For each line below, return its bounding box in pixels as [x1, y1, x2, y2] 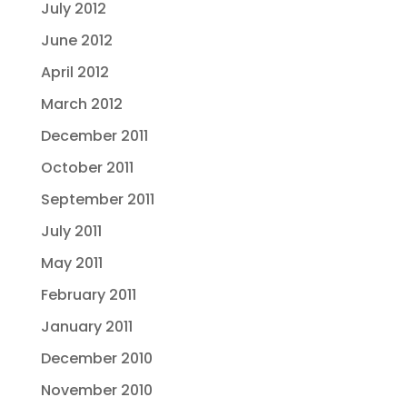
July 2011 [40, 221, 102, 242]
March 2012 [40, 94, 123, 114]
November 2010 [40, 380, 153, 401]
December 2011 [40, 125, 148, 146]
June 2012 [40, 30, 113, 51]
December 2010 [40, 348, 153, 369]
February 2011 [40, 284, 136, 305]
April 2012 [40, 62, 109, 83]
